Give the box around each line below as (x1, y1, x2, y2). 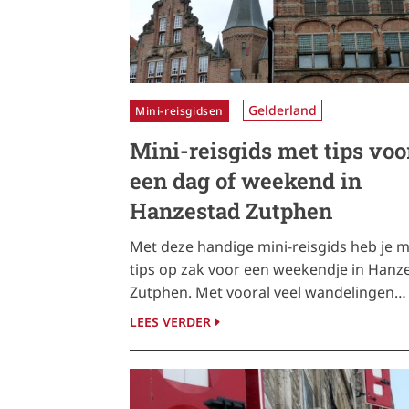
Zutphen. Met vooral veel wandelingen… (130, 282, 406, 303)
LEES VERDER (130, 313, 211, 331)
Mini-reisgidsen (135, 103, 224, 120)
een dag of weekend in (130, 166, 362, 196)
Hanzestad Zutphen (130, 196, 332, 226)
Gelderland (248, 101, 317, 120)
